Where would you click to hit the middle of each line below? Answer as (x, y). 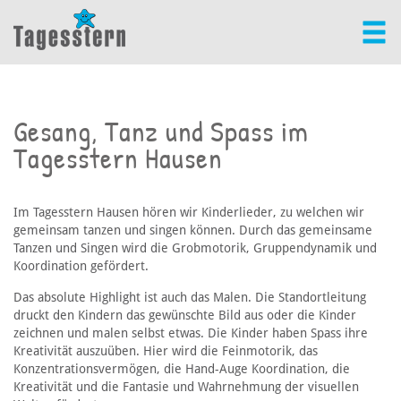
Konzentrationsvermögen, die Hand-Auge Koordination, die (182, 369)
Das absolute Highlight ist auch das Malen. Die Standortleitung (190, 298)
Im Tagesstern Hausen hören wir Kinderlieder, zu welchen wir (189, 213)
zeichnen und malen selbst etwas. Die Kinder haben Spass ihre (191, 333)
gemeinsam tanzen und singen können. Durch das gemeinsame (193, 230)
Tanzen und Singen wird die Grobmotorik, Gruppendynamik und (195, 248)
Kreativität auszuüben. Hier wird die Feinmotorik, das (166, 351)
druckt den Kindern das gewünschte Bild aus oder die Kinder (185, 316)
